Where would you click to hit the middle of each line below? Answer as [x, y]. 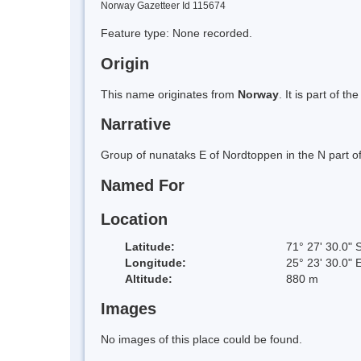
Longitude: [156, 262]
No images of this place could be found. [201, 340]
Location [134, 219]
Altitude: [149, 278]
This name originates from [169, 94]
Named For [143, 186]
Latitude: [150, 246]
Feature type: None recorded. [176, 33]
